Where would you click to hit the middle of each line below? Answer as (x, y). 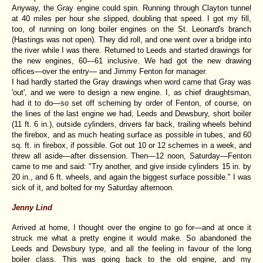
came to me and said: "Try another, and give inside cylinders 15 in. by (131, 166)
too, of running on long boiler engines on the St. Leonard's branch (131, 29)
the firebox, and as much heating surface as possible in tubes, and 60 (131, 134)
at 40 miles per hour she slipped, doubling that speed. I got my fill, (131, 18)
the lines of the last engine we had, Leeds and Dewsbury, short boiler (131, 113)
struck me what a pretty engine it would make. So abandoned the (131, 238)
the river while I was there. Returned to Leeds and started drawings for (131, 50)
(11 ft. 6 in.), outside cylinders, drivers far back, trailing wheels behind (131, 124)
